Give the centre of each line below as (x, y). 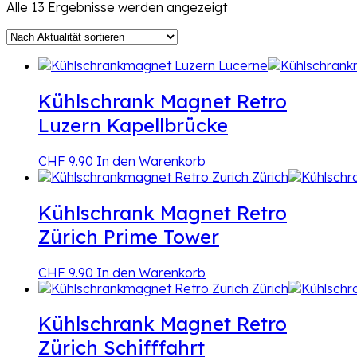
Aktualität (255, 22)
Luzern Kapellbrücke (133, 125)
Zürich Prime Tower (129, 236)
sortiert (248, 38)
